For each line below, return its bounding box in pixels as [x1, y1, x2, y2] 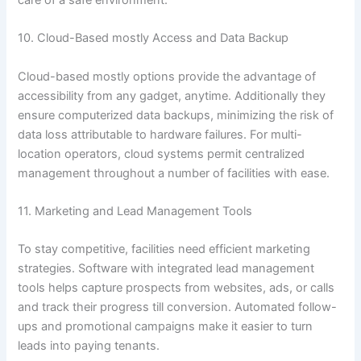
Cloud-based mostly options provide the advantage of [18, 68, 317, 84]
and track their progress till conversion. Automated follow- [18, 300, 338, 315]
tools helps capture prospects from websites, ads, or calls [18, 280, 335, 296]
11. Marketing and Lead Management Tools [18, 204, 253, 219]
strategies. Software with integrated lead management [18, 261, 315, 276]
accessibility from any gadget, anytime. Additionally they [18, 88, 326, 103]
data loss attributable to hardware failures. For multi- [18, 127, 303, 142]
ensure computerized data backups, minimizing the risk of [18, 107, 334, 122]
